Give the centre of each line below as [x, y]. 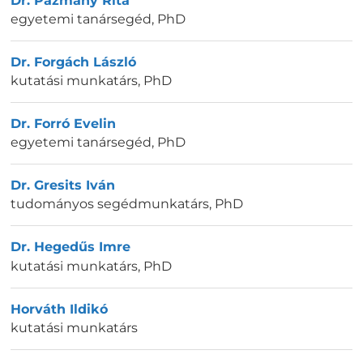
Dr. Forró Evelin [63, 123]
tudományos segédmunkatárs [110, 204]
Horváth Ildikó [59, 309]
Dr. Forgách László [73, 62]
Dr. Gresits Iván [63, 186]
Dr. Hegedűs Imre [70, 247]
